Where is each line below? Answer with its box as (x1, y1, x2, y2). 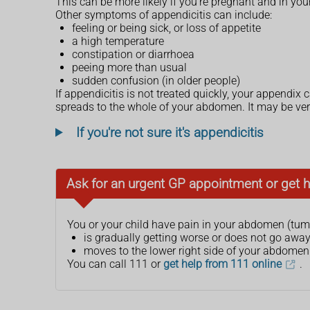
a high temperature (72, 34, 164, 48)
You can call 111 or (67, 257, 163, 271)
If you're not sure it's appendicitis (75, 124, 264, 140)
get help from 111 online (163, 257, 282, 271)
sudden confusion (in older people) (72, 73, 240, 87)
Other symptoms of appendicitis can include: (55, 8, 272, 21)
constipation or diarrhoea (72, 47, 194, 61)
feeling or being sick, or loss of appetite (72, 21, 261, 35)
